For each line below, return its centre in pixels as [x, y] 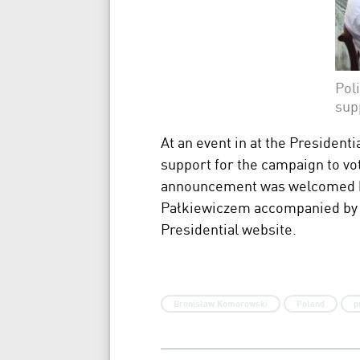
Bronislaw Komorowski [220, 303]
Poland [310, 303]
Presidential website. [228, 229]
